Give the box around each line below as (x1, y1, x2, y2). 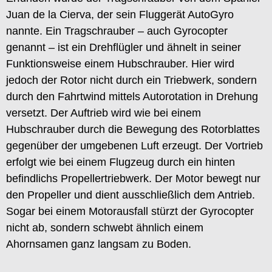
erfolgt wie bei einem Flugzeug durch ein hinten (6, 155, 235, 168)
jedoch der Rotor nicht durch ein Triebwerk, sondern (6, 73, 257, 86)
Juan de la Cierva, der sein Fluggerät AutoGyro (6, 8, 234, 21)
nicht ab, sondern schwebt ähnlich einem (6, 221, 203, 234)
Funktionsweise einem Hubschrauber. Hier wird (6, 57, 234, 70)
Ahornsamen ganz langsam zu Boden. (6, 237, 191, 250)
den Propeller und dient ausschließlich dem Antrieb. (6, 188, 255, 201)
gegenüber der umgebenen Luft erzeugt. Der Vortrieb (6, 139, 263, 152)
